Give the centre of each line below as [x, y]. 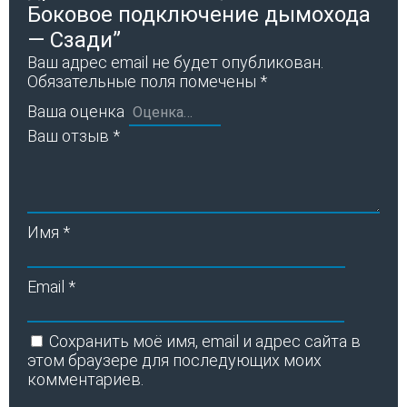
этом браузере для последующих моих [174, 360]
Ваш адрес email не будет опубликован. [175, 62]
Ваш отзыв [70, 135]
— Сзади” [74, 40]
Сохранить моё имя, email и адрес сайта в [205, 341]
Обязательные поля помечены [144, 81]
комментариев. [85, 379]
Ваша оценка [76, 111]
